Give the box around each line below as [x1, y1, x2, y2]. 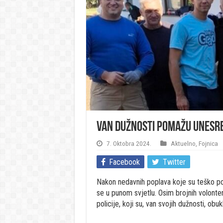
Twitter [162, 157, 186, 167]
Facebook [109, 157, 140, 167]
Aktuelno [170, 139, 196, 147]
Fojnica [198, 139, 218, 147]
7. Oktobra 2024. [106, 139, 151, 147]
